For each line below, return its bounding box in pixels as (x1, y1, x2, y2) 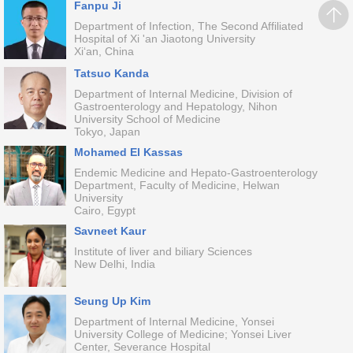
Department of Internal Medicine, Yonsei (73, 315, 274, 328)
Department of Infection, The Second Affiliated (73, 20, 303, 32)
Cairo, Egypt (73, 204, 136, 217)
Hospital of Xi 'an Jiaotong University (73, 32, 255, 45)
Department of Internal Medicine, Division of (73, 87, 292, 100)
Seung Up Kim (73, 295, 150, 307)
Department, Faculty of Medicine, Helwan (73, 179, 280, 191)
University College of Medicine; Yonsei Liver (73, 328, 292, 340)
